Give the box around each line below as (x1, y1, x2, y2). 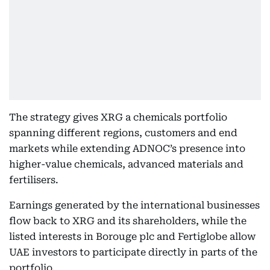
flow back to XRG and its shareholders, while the (9, 215, 246, 227)
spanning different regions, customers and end (9, 127, 237, 139)
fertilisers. (9, 174, 58, 186)
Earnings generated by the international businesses (9, 199, 260, 211)
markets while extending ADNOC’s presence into (9, 143, 245, 154)
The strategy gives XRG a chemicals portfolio (9, 111, 227, 123)
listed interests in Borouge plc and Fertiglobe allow (9, 231, 256, 242)
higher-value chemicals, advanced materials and (9, 159, 243, 170)
